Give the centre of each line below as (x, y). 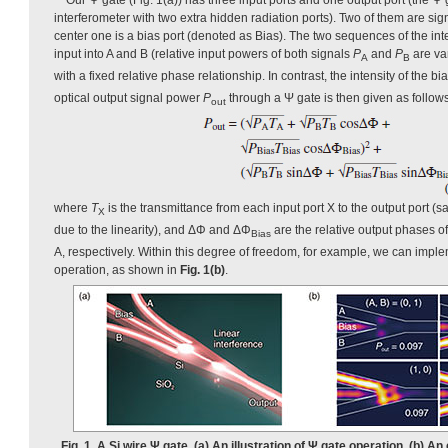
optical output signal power (128, 98)
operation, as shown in (117, 270)
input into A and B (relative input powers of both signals (203, 53)
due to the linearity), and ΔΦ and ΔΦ (152, 230)
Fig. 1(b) (202, 270)
